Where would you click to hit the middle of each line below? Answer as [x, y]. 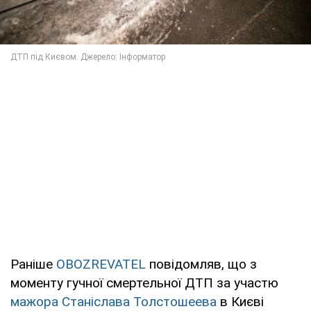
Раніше [33, 264]
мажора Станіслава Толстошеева [114, 301]
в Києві [240, 301]
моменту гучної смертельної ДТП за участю [144, 283]
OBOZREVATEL [101, 264]
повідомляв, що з [201, 264]
